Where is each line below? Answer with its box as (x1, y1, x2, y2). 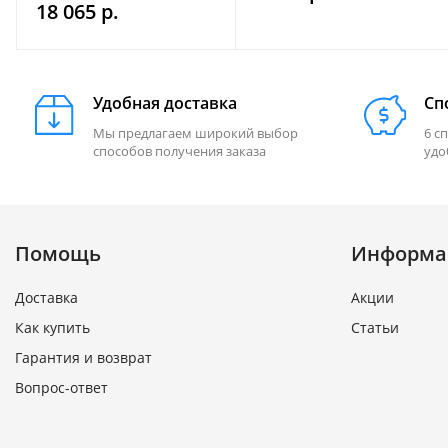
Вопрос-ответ (15, 378, 108, 397)
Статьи (351, 318, 399, 337)
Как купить (15, 318, 90, 337)
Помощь (15, 240, 101, 267)
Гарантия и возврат (15, 348, 152, 367)
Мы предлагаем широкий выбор (93, 124, 298, 142)
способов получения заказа (93, 142, 266, 160)
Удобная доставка (93, 92, 237, 114)
